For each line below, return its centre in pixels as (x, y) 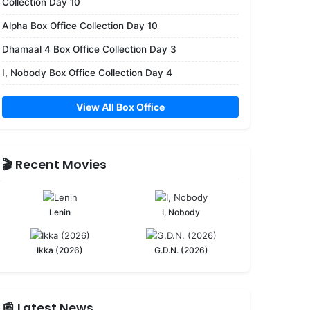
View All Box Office (120, 107)
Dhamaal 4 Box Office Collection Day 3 (89, 49)
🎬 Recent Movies (54, 164)
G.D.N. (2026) (181, 250)
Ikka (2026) (60, 250)
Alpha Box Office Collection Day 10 (80, 25)
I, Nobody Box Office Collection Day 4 (87, 72)
